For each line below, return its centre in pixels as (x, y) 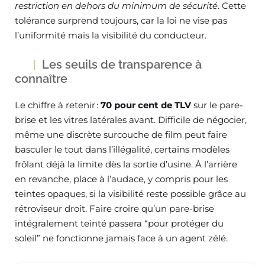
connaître (41, 79)
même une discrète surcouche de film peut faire (121, 135)
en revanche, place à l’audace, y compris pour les (121, 179)
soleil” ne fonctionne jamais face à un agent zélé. (121, 238)
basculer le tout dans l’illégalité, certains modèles (122, 149)
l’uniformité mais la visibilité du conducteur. (111, 35)
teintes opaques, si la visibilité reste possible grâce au (130, 194)
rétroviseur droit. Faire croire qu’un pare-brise (114, 209)
